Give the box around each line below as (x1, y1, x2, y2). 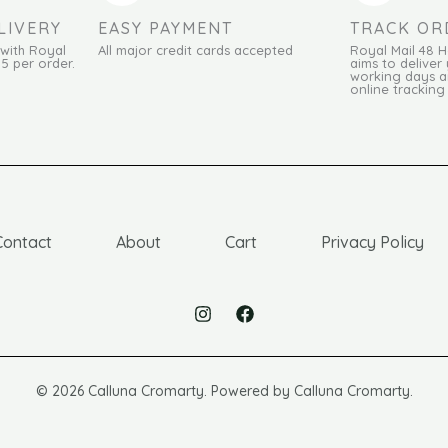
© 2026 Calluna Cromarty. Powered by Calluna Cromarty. (35, 382, 413, 401)
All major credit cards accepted (97, 42, 293, 59)
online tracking (350, 81, 446, 98)
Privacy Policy (321, 232, 424, 253)
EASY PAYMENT (97, 18, 233, 39)
